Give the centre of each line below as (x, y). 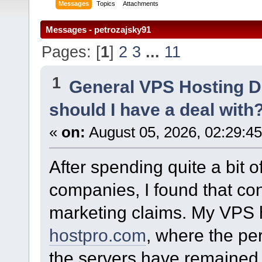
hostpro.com (97, 235)
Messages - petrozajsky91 (98, 30)
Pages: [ (71, 52)
